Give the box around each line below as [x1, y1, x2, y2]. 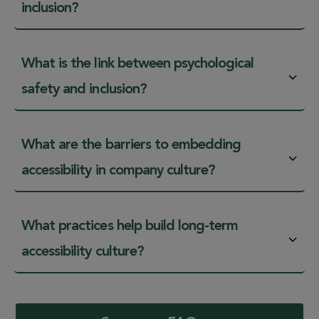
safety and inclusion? [21, 82, 147, 97]
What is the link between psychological [21, 56, 254, 71]
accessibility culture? [21, 244, 144, 259]
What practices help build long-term [21, 219, 239, 234]
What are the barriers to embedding [21, 137, 241, 152]
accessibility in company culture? [21, 163, 216, 178]
